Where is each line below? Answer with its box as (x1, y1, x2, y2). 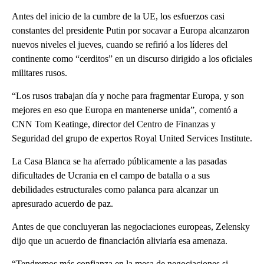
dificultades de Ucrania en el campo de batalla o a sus (12, 170, 210, 181)
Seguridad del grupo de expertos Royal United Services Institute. (12, 133, 252, 144)
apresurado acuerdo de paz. (12, 199, 113, 209)
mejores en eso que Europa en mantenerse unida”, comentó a (12, 105, 237, 115)
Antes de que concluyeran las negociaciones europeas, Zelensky (12, 222, 250, 232)
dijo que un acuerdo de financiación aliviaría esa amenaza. (12, 236, 227, 246)
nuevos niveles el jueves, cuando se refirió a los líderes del (12, 39, 227, 50)
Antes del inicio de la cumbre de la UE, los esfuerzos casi (12, 11, 225, 22)
